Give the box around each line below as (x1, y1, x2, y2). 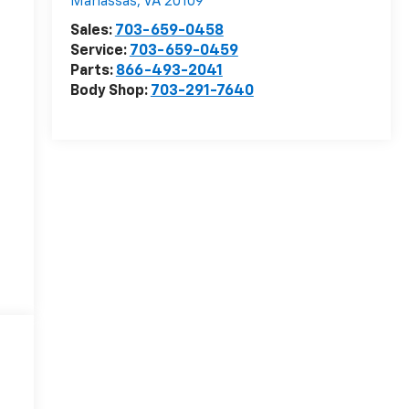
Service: (69, 44, 130, 59)
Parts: (69, 64, 116, 79)
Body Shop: (69, 84, 151, 100)
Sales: (69, 24, 115, 39)
